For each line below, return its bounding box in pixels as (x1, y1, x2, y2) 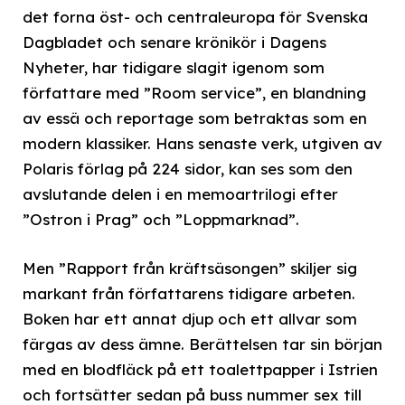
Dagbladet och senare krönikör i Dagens (23, 32, 326, 52)
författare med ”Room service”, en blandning (23, 82, 366, 102)
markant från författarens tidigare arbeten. (23, 283, 355, 303)
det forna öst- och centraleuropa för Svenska (23, 6, 368, 26)
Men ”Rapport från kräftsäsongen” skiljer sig (23, 258, 357, 278)
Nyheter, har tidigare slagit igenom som (23, 57, 325, 77)
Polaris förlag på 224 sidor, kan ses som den (23, 158, 353, 178)
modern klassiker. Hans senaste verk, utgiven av (23, 133, 382, 153)
